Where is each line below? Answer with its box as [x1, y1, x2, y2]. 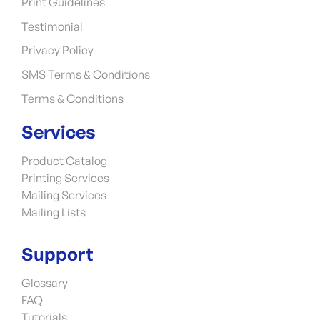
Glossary [21, 276, 68, 291]
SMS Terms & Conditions [21, 67, 150, 82]
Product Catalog [21, 154, 107, 169]
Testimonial [21, 19, 83, 34]
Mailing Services [21, 188, 106, 203]
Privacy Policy [21, 43, 94, 58]
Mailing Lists [21, 205, 86, 220]
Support [21, 243, 94, 266]
